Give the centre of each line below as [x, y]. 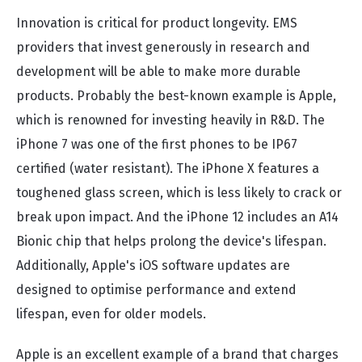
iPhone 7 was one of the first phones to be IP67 [157, 144]
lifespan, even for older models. [111, 314]
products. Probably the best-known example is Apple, [176, 96]
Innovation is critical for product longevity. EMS [157, 23]
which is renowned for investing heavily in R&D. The [170, 120]
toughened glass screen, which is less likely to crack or [179, 193]
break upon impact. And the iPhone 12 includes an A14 [177, 217]
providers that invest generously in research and [163, 47]
